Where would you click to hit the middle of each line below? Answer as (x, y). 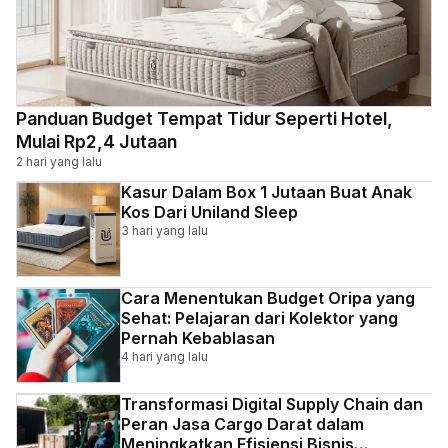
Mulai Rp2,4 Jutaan (96, 142)
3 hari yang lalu (165, 231)
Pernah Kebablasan (198, 338)
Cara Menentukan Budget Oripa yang (268, 298)
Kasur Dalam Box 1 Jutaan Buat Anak (267, 192)
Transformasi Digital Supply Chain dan (272, 404)
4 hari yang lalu (165, 357)
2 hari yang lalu (59, 162)
